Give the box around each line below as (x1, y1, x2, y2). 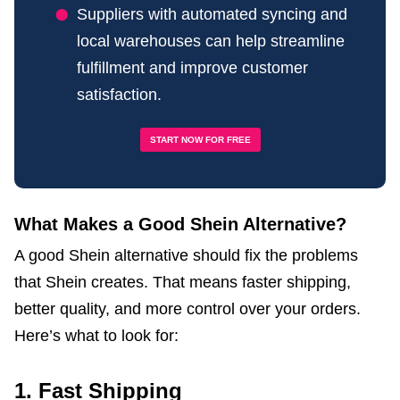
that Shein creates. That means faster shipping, (14, 272, 351, 291)
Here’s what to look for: (14, 326, 179, 345)
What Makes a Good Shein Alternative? (14, 213, 346, 234)
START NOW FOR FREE (149, 135, 251, 146)
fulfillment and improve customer (77, 58, 308, 77)
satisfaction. (77, 85, 162, 104)
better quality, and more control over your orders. (14, 299, 361, 318)
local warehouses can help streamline (77, 31, 345, 50)
